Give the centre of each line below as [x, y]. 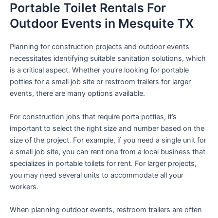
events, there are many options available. [77, 94]
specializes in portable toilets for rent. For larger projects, [103, 163]
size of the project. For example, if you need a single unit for [108, 140]
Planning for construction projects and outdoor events [100, 47]
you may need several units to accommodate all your [97, 175]
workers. [24, 187]
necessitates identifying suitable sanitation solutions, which [108, 59]
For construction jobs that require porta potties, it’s [93, 117]
